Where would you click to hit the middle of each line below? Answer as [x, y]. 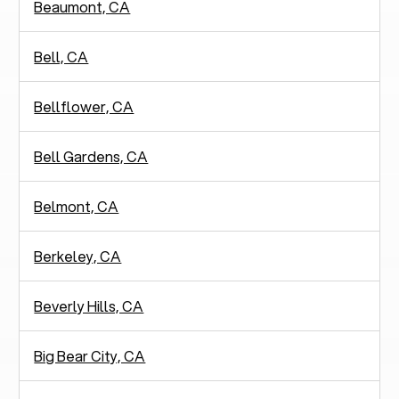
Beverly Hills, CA [89, 305]
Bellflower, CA [84, 106]
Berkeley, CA [78, 256]
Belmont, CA [77, 206]
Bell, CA [61, 56]
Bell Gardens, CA [91, 156]
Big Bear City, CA [90, 355]
